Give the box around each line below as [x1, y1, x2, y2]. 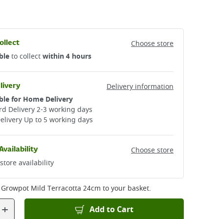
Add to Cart [89, 204, 133, 216]
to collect [9, 51, 43, 62]
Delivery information [107, 82, 174, 92]
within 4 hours [43, 51, 91, 62]
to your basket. [101, 183, 151, 194]
